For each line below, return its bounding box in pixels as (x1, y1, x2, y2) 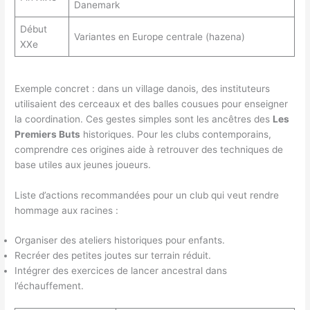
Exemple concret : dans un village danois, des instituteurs (15, 82, 271, 94)
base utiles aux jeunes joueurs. (15, 158, 152, 170)
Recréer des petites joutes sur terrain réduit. (15, 250, 212, 262)
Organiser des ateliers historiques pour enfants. (15, 235, 226, 246)
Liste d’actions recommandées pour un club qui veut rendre (15, 189, 280, 201)
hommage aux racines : (15, 204, 119, 216)
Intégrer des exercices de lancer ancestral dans (15, 265, 228, 277)
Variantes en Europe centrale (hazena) (73, 31, 245, 43)
